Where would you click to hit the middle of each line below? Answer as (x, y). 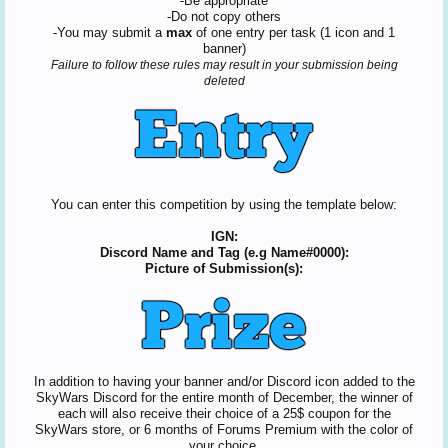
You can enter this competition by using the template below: (224, 204)
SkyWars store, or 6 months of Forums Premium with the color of (224, 429)
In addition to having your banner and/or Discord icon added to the (224, 381)
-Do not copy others (224, 16)
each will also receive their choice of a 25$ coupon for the (224, 413)
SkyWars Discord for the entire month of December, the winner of (224, 397)
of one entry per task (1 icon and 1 (293, 32)
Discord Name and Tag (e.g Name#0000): (224, 252)
